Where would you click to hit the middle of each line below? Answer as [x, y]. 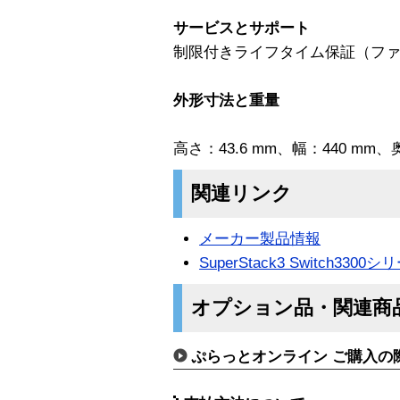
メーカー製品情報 [260, 238]
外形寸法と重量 [226, 100]
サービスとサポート [242, 28]
